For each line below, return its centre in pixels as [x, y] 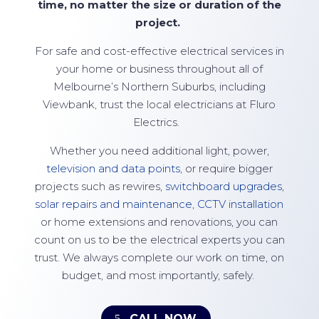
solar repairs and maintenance [114, 204]
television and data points [113, 168]
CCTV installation [241, 204]
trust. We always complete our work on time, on [159, 257]
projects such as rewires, [100, 186]
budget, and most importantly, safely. [158, 275]
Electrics [156, 122]
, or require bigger [226, 168]
